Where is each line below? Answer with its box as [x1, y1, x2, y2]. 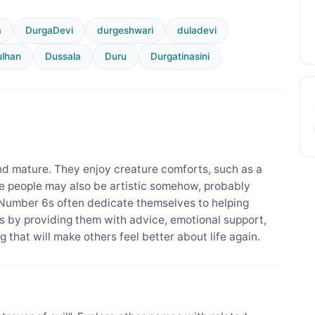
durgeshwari [97, 24, 153, 36]
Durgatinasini [150, 51, 210, 63]
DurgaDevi [25, 24, 73, 36]
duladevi [177, 24, 217, 36]
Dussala [45, 51, 81, 63]
